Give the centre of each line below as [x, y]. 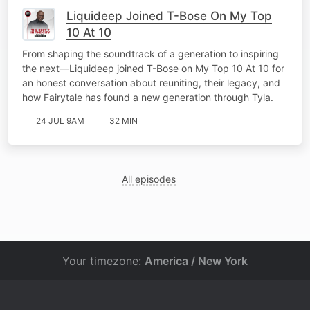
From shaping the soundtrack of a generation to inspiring [151, 53]
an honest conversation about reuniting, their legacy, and [151, 82]
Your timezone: [103, 261]
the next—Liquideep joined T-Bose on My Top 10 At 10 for [153, 68]
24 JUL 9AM [60, 120]
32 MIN [124, 120]
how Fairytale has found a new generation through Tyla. [148, 97]
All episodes [149, 179]
